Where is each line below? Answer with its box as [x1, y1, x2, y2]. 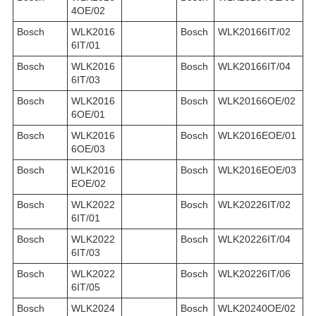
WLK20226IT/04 [218, 233, 291, 245]
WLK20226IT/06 [218, 267, 291, 279]
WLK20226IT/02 [218, 198, 291, 210]
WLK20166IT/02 [218, 25, 291, 37]
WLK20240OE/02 [218, 302, 296, 314]
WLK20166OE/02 [218, 95, 296, 107]
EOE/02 [71, 177, 106, 189]
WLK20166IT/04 [218, 60, 291, 72]
